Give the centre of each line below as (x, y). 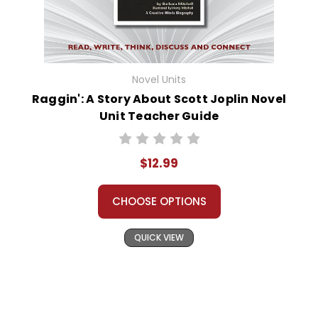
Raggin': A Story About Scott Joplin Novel (159, 99)
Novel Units (159, 80)
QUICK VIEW (159, 238)
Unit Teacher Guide (159, 116)
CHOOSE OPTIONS (159, 202)
